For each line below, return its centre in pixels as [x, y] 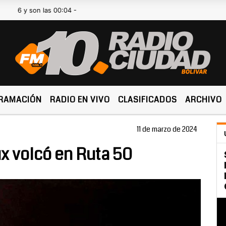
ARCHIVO [204, 100]
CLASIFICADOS [148, 100]
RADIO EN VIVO [80, 100]
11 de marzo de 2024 [167, 129]
